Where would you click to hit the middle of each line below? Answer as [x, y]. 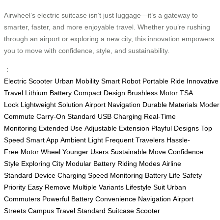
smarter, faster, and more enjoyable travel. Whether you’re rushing [107, 27]
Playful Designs [175, 128]
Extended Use [61, 128]
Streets [15, 210]
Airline [172, 163]
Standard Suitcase [106, 210]
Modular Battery [91, 163]
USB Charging [120, 116]
